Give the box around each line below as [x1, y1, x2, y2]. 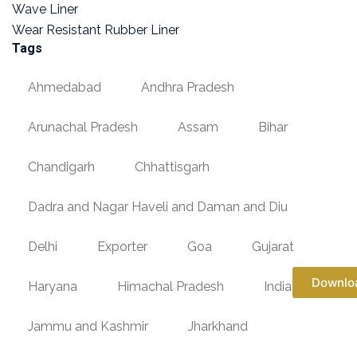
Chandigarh [28, 159, 95, 175]
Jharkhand [188, 318, 248, 334]
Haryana [28, 278, 77, 294]
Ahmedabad [28, 79, 101, 95]
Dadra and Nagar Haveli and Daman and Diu [28, 198, 288, 214]
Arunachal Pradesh [28, 119, 138, 135]
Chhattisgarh [135, 159, 210, 175]
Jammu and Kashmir [28, 318, 148, 334]
